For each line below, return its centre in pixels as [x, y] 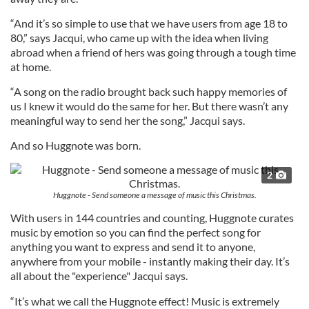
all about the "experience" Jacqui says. [99, 276]
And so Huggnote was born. [76, 145]
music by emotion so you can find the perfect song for [136, 232]
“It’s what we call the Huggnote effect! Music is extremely [145, 301]
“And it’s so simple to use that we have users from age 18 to [149, 23]
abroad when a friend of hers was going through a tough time [153, 52]
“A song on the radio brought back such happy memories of [149, 91]
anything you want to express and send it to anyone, [133, 247]
